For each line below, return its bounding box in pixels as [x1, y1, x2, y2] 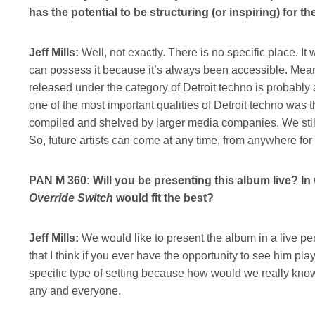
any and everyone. [28, 284, 121, 297]
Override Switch [28, 191, 113, 204]
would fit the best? [112, 191, 214, 204]
